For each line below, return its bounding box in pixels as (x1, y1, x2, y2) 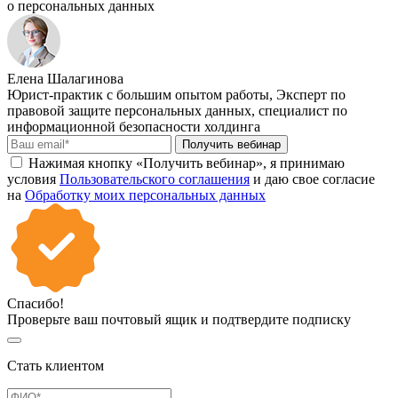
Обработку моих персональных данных (25, 187, 266, 203)
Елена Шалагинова (7, 71, 123, 87)
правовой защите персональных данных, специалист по (7, 103, 347, 119)
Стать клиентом (7, 358, 104, 374)
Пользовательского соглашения (60, 171, 250, 187)
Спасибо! (7, 296, 64, 312)
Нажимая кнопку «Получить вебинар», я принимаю (28, 155, 345, 171)
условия (7, 171, 60, 187)
